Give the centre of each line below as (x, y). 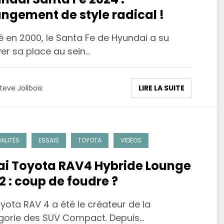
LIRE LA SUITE (161, 88)
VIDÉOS (131, 140)
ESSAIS (48, 140)
